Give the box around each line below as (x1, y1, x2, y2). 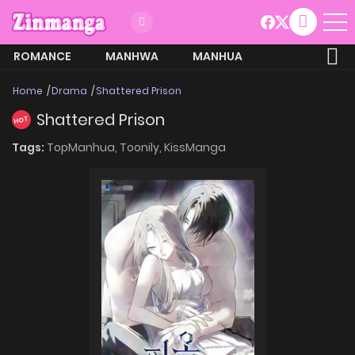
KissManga (164, 139, 226, 155)
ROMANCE (13, 48, 71, 64)
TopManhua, (47, 139, 120, 155)
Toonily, (120, 139, 164, 155)
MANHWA (105, 48, 158, 64)
